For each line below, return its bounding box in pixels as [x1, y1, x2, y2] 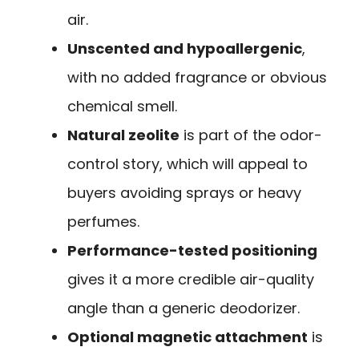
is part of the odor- [179, 125, 322, 146]
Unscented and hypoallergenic [67, 38, 302, 59]
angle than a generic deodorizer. [67, 298, 300, 319]
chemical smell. [67, 96, 177, 117]
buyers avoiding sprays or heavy [67, 183, 301, 204]
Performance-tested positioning [67, 240, 317, 261]
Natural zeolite [67, 125, 179, 146]
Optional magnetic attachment [67, 327, 308, 348]
